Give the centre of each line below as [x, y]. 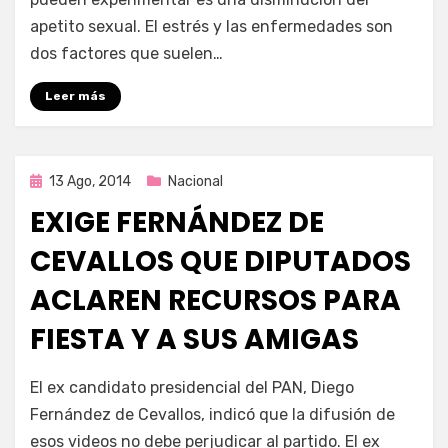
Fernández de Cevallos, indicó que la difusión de [212, 414]
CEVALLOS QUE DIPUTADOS [220, 261]
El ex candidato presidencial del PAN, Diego [192, 387]
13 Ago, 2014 [90, 181]
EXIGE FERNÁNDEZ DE [177, 222]
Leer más [75, 95]
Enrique [97, 379]
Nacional [195, 181]
